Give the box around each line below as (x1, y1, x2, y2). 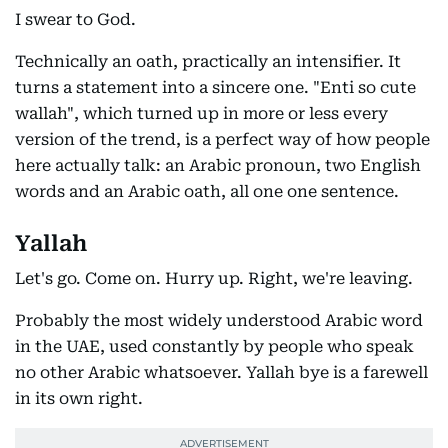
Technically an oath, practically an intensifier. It (15, 52, 401, 72)
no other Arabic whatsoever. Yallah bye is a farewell (15, 363, 428, 383)
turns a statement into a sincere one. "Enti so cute (15, 78, 416, 98)
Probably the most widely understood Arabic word (15, 311, 423, 331)
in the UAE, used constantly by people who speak (15, 337, 414, 357)
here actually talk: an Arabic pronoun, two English (15, 156, 421, 176)
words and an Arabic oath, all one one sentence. (15, 182, 399, 202)
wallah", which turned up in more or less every (15, 104, 388, 124)
